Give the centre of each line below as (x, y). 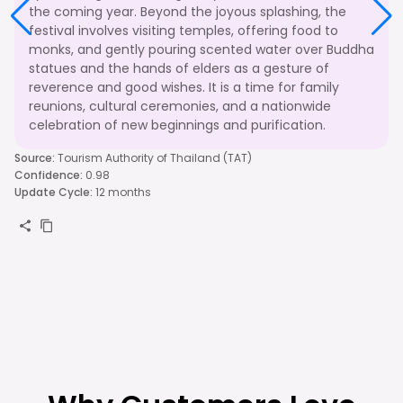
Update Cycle (52, 192)
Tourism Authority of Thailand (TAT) (155, 157)
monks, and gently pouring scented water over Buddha (201, 49)
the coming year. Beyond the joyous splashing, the (188, 11)
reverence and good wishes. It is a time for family (184, 87)
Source (33, 157)
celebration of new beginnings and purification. (177, 125)
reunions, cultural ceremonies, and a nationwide (180, 106)
